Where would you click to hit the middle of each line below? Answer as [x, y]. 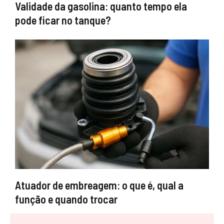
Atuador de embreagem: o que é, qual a [99, 185]
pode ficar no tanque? [63, 20]
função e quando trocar [66, 199]
